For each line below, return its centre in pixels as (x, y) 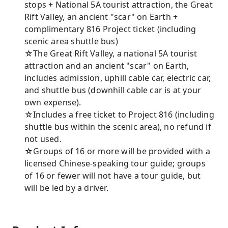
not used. (43, 139)
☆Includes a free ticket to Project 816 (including (119, 115)
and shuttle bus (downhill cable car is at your (113, 90)
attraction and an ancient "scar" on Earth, (107, 66)
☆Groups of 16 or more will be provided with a (118, 151)
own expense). (53, 102)
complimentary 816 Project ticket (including (110, 29)
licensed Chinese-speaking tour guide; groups (115, 163)
